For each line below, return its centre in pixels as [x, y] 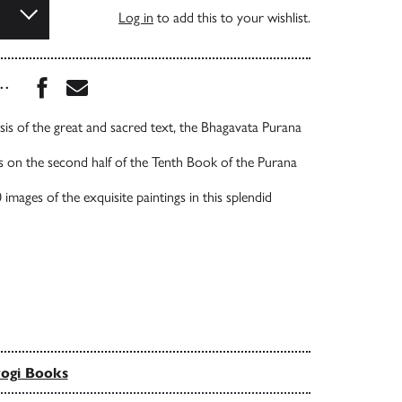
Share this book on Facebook [166, 83]
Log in [136, 17]
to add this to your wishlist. [232, 17]
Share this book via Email [187, 83]
